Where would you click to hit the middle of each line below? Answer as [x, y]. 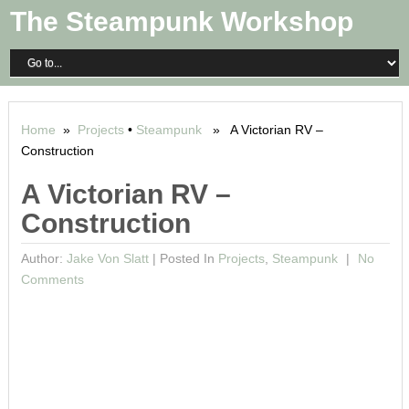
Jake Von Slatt [107, 258]
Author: [43, 258]
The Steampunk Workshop [182, 21]
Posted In [189, 258]
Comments [52, 279]
